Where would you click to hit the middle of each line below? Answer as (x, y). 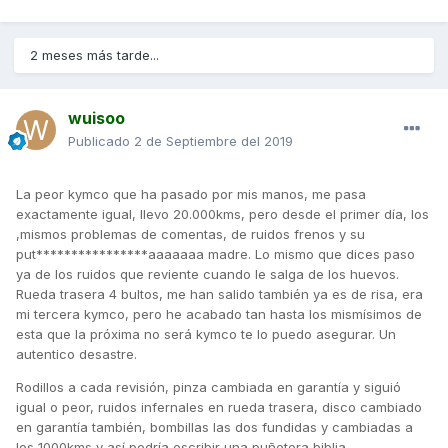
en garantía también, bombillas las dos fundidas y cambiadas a (214, 427)
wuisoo (96, 118)
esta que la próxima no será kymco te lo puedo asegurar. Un (206, 334)
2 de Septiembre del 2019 (213, 141)
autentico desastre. (76, 354)
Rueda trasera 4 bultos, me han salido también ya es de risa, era (219, 294)
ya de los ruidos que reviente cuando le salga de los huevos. (207, 274)
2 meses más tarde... (94, 55)
